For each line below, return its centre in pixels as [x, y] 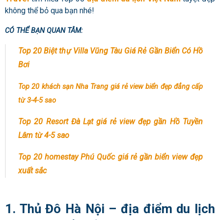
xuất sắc [32, 171]
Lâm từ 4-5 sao [44, 136]
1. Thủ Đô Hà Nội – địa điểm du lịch [110, 208]
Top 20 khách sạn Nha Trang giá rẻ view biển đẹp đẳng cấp [110, 87]
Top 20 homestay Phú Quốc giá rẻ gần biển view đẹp [110, 157]
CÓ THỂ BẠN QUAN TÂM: [44, 31]
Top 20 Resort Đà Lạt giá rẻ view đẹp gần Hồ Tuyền [110, 122]
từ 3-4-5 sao [37, 100]
